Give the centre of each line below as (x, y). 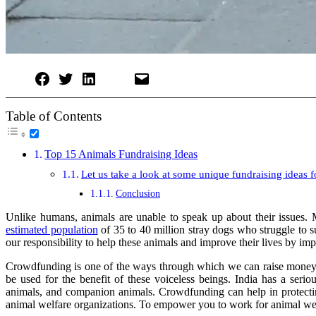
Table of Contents (54, 116)
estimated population (52, 230)
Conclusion (138, 193)
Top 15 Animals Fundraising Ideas (121, 154)
